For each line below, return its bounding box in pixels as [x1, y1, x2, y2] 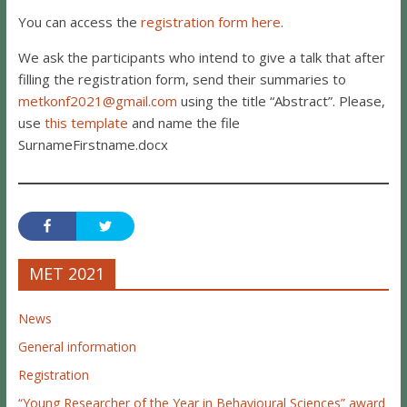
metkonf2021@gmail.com [17, 91, 177, 110]
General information [17, 337, 136, 355]
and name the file [127, 113, 240, 132]
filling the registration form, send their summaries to [17, 69, 346, 88]
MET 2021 [28, 262, 104, 284]
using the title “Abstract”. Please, [176, 91, 385, 110]
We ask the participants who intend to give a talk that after [17, 47, 385, 66]
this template [44, 113, 128, 132]
